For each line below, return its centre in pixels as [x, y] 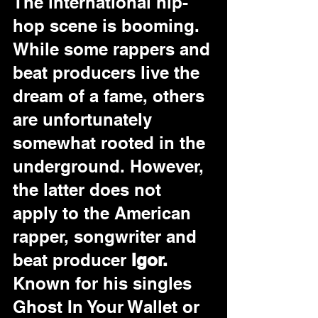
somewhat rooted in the [111, 143]
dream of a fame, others [111, 96]
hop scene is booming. [109, 26]
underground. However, [111, 166]
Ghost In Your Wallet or [109, 307]
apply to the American [104, 213]
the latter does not [89, 190]
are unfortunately [85, 119]
